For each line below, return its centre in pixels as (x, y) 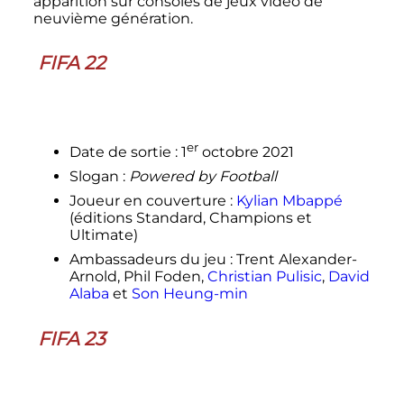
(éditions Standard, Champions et (190, 218)
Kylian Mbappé (289, 201)
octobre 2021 (246, 152)
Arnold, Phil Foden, (138, 277)
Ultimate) (103, 235)
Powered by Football (202, 177)
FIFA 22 (71, 63)
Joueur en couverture (147, 201)
